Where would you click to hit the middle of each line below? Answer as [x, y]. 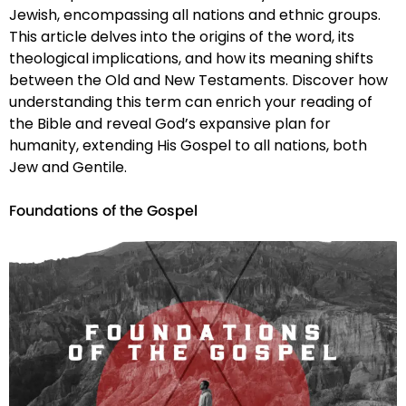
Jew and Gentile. [68, 168]
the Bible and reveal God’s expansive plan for [170, 124]
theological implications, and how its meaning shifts [191, 59]
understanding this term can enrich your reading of [191, 102]
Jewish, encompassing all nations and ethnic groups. [195, 15]
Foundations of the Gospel [103, 212]
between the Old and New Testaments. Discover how [198, 81]
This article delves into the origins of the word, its [182, 37]
